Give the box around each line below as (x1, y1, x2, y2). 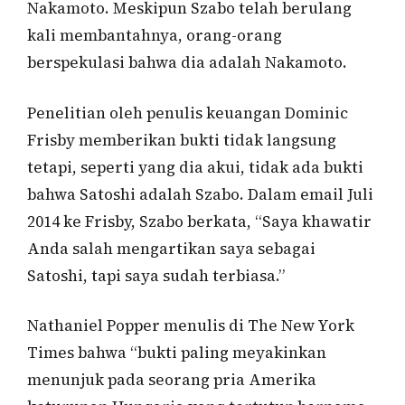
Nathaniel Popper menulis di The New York (27, 315, 354, 337)
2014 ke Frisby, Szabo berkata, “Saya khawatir (27, 210, 372, 232)
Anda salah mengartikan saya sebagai (27, 237, 316, 259)
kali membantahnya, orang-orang (27, 24, 282, 47)
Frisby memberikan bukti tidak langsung (27, 128, 336, 151)
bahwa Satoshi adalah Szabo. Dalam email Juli (27, 183, 373, 205)
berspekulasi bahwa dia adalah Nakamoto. (27, 52, 347, 74)
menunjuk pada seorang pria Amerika (27, 369, 316, 391)
